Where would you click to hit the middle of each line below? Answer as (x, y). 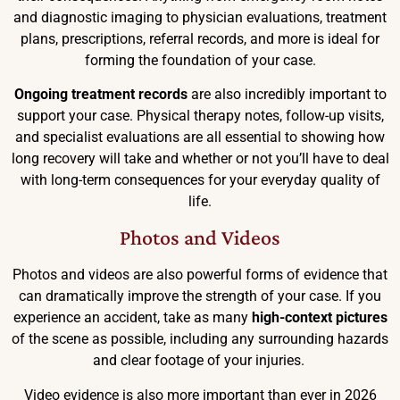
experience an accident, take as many (132, 318)
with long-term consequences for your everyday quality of (200, 180)
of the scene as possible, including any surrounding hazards (200, 339)
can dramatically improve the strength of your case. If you (200, 296)
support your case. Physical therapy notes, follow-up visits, (200, 116)
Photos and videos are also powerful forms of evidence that (200, 275)
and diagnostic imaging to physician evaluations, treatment (200, 17)
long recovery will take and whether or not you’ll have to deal (200, 159)
